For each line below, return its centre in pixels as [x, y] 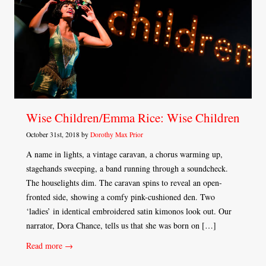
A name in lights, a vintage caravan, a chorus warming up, [124, 154]
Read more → [50, 246]
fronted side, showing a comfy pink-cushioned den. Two [121, 197]
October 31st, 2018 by [58, 135]
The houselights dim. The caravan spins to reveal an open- [124, 183]
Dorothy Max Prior [117, 135]
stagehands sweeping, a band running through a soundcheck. [127, 169]
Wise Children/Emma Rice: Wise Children [133, 118]
